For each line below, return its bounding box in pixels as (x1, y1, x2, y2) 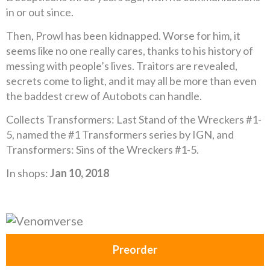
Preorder (113, 243, 157, 256)
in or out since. (6, 5, 74, 19)
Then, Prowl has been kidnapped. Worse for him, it (6, 29, 240, 42)
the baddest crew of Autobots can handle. (6, 89, 202, 102)
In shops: (6, 166, 50, 180)
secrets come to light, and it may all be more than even (6, 74, 257, 87)
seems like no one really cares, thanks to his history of (6, 44, 253, 57)
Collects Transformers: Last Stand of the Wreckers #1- (6, 113, 262, 126)
